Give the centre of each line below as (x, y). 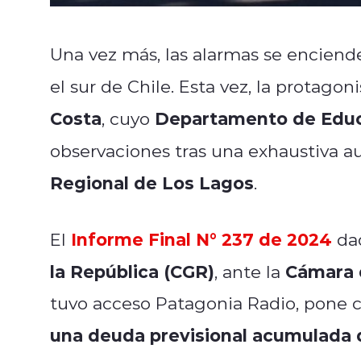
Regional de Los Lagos (152, 182)
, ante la (250, 271)
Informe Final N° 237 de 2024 (201, 239)
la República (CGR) (132, 271)
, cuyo (128, 118)
